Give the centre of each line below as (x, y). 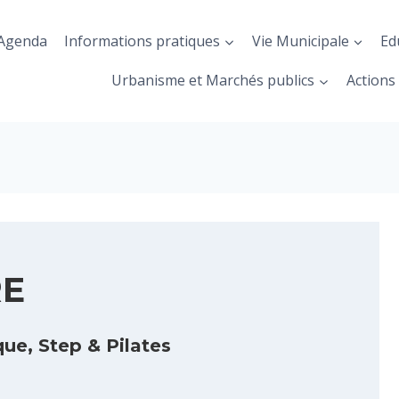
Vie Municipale (300, 41)
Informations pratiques (142, 41)
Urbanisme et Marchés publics (213, 81)
